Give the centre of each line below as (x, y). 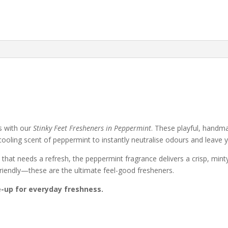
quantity (138, 41)
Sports (135, 18)
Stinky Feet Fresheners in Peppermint (92, 128)
